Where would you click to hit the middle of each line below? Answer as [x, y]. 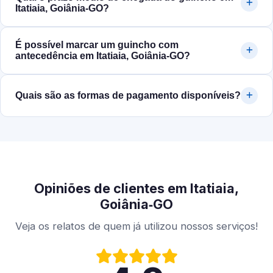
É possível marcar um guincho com [97, 45]
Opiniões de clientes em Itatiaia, [136, 189]
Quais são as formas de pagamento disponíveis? [128, 96]
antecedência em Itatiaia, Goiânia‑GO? [103, 56]
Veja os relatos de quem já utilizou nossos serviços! [136, 226]
